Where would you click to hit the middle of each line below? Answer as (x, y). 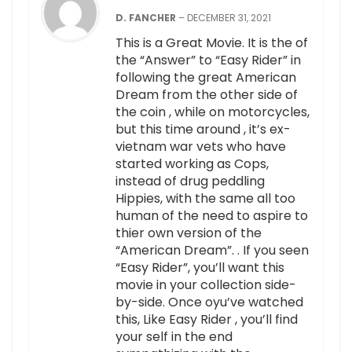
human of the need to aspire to (212, 216)
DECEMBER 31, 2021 (229, 18)
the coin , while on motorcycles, (213, 112)
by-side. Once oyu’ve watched (209, 302)
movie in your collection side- (206, 285)
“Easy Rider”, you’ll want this (200, 268)
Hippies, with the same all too (205, 199)
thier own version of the (189, 233)
